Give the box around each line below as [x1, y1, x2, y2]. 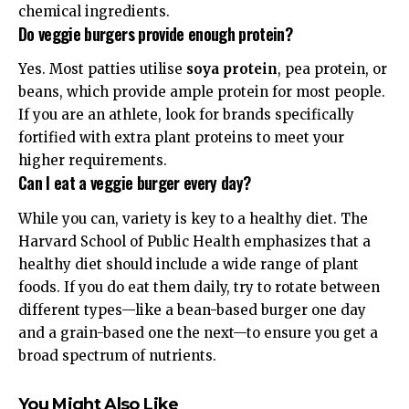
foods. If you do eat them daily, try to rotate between [18, 278, 380, 296]
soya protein [186, 60, 278, 79]
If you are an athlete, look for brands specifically [18, 106, 354, 124]
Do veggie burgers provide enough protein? [18, 21, 293, 46]
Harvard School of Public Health [18, 232, 240, 250]
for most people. [268, 83, 385, 101]
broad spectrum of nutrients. [18, 346, 216, 364]
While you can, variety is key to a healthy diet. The [18, 209, 368, 227]
